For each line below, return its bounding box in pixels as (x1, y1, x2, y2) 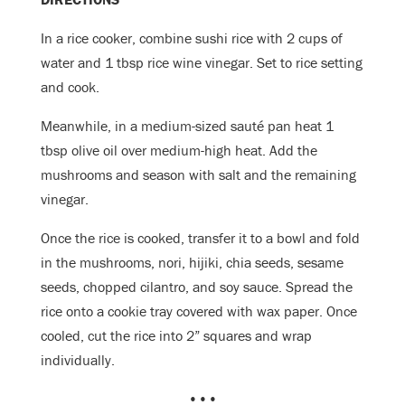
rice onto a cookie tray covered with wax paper (41, 302, 319, 321)
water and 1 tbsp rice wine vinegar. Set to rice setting (41, 53, 363, 72)
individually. (41, 351, 115, 370)
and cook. (41, 78, 99, 97)
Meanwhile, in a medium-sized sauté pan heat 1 (41, 117, 334, 136)
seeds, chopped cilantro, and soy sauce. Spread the (41, 278, 353, 297)
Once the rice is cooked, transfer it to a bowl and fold (41, 229, 360, 248)
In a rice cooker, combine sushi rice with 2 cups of (41, 29, 343, 48)
